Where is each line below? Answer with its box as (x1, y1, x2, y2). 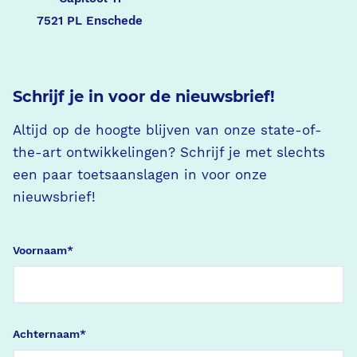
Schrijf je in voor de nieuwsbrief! (13, 87, 275, 107)
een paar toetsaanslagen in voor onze (13, 167, 267, 183)
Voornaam (13, 243, 67, 257)
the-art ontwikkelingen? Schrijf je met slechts (13, 145, 325, 161)
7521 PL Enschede (37, 13, 143, 28)
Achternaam (13, 327, 80, 340)
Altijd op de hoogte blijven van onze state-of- (13, 123, 322, 139)
